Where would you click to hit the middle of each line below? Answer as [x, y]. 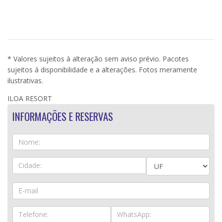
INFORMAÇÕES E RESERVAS [63, 116]
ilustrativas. [25, 80]
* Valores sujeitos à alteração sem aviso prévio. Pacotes [98, 58]
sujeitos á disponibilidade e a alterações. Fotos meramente [102, 69]
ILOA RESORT [30, 98]
